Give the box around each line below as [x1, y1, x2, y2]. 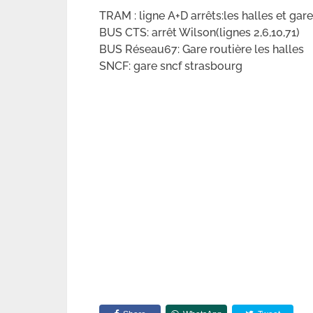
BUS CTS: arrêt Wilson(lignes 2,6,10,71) [99, 26, 300, 39]
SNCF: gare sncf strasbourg [99, 59, 242, 73]
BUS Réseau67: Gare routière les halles [99, 43, 304, 56]
